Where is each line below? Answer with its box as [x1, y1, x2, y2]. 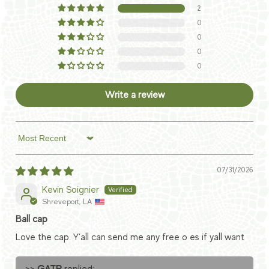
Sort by [15, 138, 44, 150]
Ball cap [16, 214, 47, 225]
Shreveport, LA [42, 197, 92, 207]
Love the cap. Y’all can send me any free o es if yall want [16, 232, 244, 243]
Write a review [104, 89, 165, 100]
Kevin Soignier [42, 184, 99, 195]
